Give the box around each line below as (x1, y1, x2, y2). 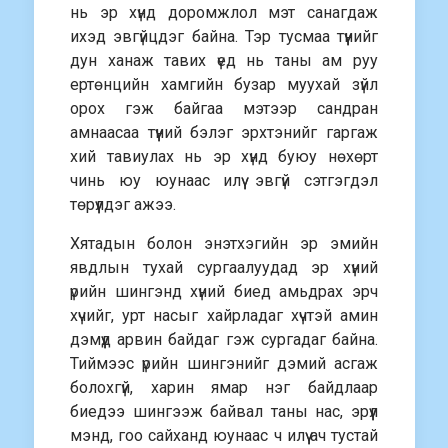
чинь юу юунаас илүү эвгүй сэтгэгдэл (70, 171, 378, 190)
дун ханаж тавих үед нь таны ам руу (70, 51, 378, 70)
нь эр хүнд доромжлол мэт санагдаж (70, 3, 378, 22)
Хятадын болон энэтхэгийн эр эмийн (70, 234, 378, 253)
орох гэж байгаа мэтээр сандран (70, 99, 378, 118)
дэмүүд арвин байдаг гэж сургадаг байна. (70, 330, 378, 349)
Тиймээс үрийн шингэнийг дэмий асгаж (70, 354, 378, 373)
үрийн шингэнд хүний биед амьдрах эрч (70, 282, 378, 301)
